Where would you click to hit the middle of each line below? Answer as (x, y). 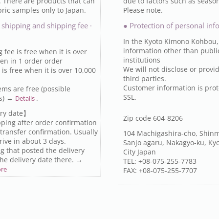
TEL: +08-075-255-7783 (160, 161)
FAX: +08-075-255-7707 (160, 170)
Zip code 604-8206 (153, 118)
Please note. (143, 10)
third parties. (144, 78)
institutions (142, 60)
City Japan (139, 152)
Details (26, 98)
